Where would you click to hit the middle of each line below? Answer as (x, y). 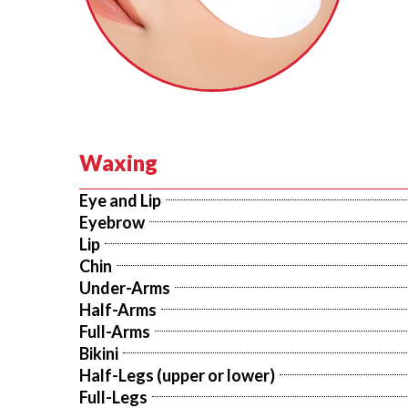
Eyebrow (112, 222)
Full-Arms (115, 331)
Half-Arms (118, 309)
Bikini (99, 353)
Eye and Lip (120, 200)
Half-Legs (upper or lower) (177, 375)
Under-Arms (125, 287)
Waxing (118, 162)
